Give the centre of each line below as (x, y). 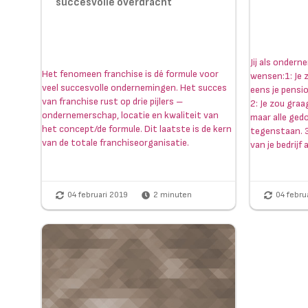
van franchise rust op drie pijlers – (112, 102)
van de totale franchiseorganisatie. (115, 143)
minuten (175, 195)
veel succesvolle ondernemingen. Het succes (134, 88)
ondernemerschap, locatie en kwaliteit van (130, 115)
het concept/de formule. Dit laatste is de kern (137, 129)
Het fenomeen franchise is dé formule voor (130, 74)
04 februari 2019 (98, 195)
